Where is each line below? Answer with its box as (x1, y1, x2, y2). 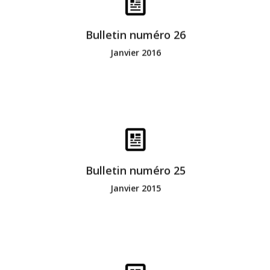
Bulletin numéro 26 (85, 27, 186, 42)
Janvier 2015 (110, 182, 161, 194)
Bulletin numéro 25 (85, 163, 186, 178)
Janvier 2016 (110, 46, 161, 58)
